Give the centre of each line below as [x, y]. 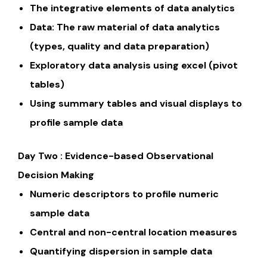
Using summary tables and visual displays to [136, 104]
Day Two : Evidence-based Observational [116, 156]
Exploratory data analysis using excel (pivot [134, 66]
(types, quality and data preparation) [119, 46]
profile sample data [76, 123]
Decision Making [56, 175]
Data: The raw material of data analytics [125, 27]
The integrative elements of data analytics [132, 8]
